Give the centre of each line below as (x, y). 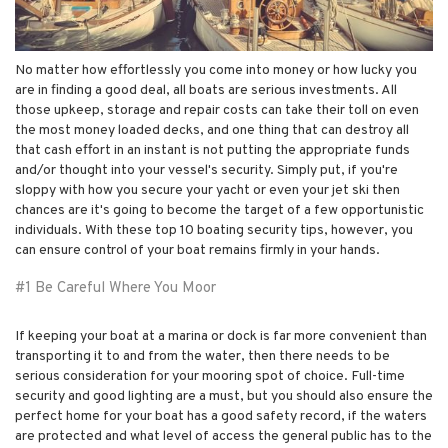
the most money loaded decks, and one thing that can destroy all (212, 130)
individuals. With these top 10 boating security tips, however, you (214, 230)
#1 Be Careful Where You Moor (115, 288)
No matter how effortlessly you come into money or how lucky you (216, 70)
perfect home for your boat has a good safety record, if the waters (221, 416)
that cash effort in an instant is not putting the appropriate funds (212, 150)
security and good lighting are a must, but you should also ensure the (224, 396)
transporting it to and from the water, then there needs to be (202, 356)
